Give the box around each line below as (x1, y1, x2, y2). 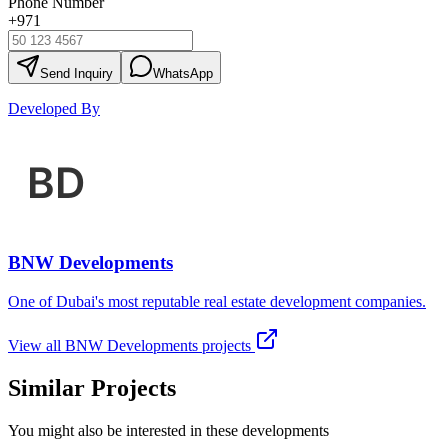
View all (8, 337, 65, 355)
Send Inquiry (40, 65, 113, 81)
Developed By (8, 99, 100, 117)
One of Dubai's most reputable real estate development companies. (8, 293, 426, 311)
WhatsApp (153, 65, 213, 81)
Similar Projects (8, 375, 176, 402)
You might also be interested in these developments (8, 421, 329, 439)
